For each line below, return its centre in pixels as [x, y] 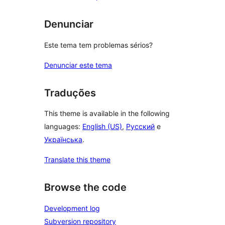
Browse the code [85, 188]
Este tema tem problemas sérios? [98, 45]
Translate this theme [77, 160]
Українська [63, 140]
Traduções [70, 93]
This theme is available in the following [107, 114]
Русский [140, 127]
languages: [63, 127]
